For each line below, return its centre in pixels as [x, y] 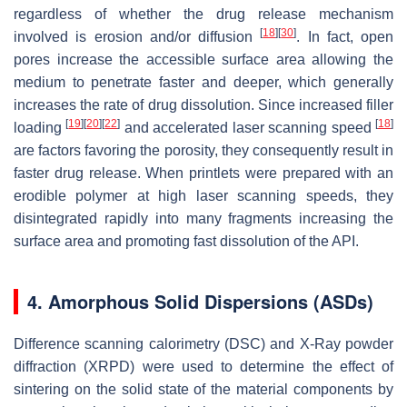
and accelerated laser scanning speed [248, 128]
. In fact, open [345, 37]
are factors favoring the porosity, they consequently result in [203, 151]
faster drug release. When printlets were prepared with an [203, 174]
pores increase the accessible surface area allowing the [203, 60]
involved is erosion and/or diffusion [137, 37]
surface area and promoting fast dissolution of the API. [186, 242]
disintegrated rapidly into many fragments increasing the [203, 219]
